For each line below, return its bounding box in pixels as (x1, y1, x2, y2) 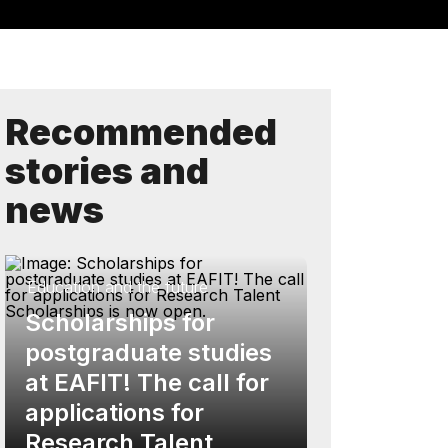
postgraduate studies (25, 338, 272, 367)
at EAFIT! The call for (25, 368, 269, 397)
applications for (25, 398, 204, 427)
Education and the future (27, 277, 208, 297)
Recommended (5, 110, 277, 154)
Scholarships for (25, 308, 215, 337)
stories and (5, 149, 209, 193)
